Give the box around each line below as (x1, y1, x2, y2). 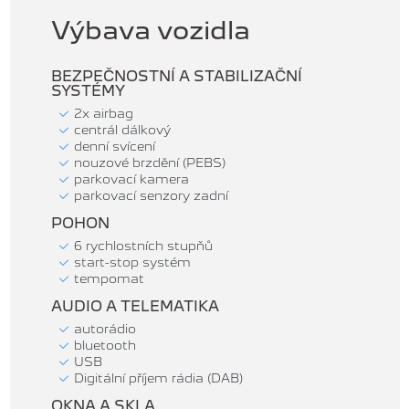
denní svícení (70, 139, 155, 154)
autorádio (70, 321, 136, 337)
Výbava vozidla (51, 16, 250, 47)
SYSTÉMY (51, 82, 125, 100)
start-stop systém (70, 255, 191, 270)
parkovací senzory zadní (70, 188, 228, 204)
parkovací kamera (70, 172, 189, 187)
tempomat (70, 271, 144, 287)
